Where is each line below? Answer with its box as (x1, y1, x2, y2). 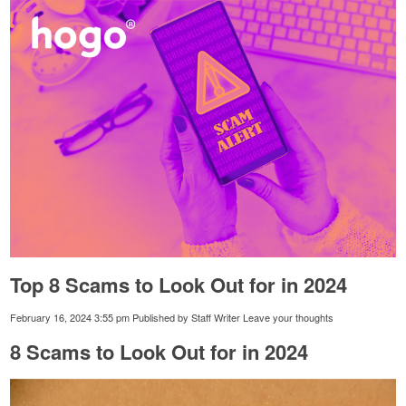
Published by (132, 310, 192, 325)
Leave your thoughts (243, 310, 334, 325)
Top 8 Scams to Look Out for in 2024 (10, 269, 348, 299)
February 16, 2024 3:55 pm (10, 310, 130, 325)
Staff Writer (191, 310, 241, 325)
